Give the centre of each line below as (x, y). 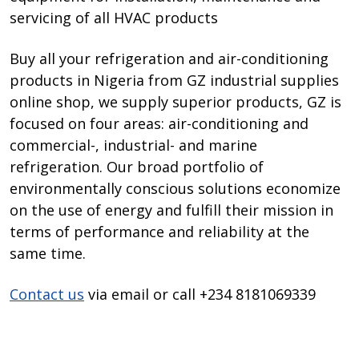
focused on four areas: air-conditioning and (159, 123)
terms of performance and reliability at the (159, 232)
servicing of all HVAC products (116, 18)
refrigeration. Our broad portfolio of (137, 167)
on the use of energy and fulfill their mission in (171, 210)
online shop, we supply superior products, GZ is (175, 102)
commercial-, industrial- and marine (133, 145)
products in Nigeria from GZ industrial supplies (174, 80)
